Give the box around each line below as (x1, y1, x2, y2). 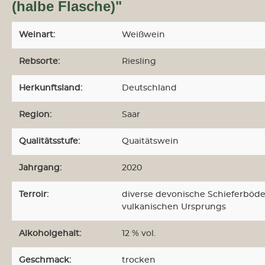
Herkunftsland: (19, 84, 82, 92)
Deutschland (122, 84, 177, 92)
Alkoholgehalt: (19, 230, 81, 238)
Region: (19, 111, 51, 119)
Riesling (122, 57, 156, 66)
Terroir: (19, 190, 49, 199)
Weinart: (19, 31, 55, 39)
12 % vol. (122, 230, 156, 238)
